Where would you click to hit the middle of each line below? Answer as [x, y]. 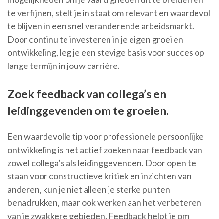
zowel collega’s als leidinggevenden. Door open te [102, 163]
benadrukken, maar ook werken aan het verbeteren [104, 203]
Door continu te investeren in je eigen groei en [95, 39]
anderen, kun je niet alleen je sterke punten [89, 189]
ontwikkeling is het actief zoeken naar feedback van [105, 150]
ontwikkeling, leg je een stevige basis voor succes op [106, 53]
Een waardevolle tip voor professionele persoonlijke [106, 137]
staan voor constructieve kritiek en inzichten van [99, 176]
